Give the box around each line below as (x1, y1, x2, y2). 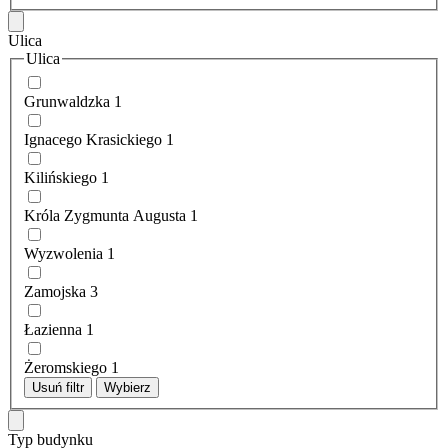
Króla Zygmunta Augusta (24, 207, 186, 225)
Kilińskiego (24, 169, 97, 187)
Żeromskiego (24, 359, 107, 377)
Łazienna (24, 321, 82, 339)
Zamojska (24, 283, 86, 301)
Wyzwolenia (24, 245, 103, 263)
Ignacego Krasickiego (24, 131, 162, 149)
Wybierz (104, 380, 151, 396)
